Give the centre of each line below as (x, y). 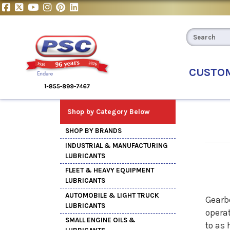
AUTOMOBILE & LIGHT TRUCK (112, 195)
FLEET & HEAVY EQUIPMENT (110, 170)
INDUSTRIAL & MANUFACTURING (117, 145)
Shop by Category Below (109, 111)
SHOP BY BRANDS (93, 131)
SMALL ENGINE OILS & (100, 220)
